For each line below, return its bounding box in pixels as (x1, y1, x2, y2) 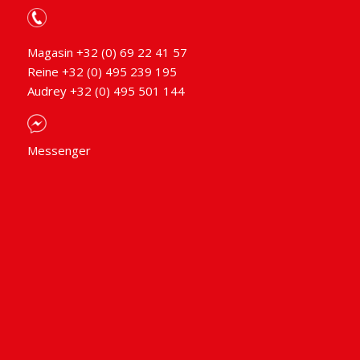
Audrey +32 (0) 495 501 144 (27, 83, 185, 99)
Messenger (27, 141, 91, 158)
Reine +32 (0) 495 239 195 (27, 63, 177, 80)
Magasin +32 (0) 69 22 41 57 (27, 44, 187, 60)
